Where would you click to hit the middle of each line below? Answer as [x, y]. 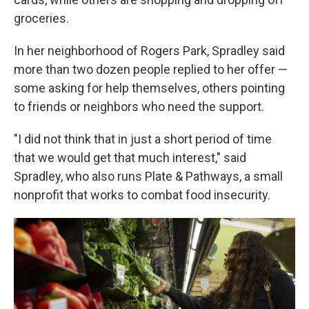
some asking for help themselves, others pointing [149, 88]
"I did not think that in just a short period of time [143, 139]
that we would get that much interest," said [130, 158]
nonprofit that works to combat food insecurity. [142, 195]
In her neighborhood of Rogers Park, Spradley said [149, 51]
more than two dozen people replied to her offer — [151, 69]
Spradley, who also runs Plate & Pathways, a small [148, 176]
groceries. [41, 18]
